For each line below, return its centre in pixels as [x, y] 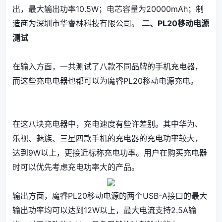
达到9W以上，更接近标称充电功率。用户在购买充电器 [110, 153]
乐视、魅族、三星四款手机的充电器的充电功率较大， [108, 138]
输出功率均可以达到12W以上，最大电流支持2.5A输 [104, 210]
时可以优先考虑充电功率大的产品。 [76, 167]
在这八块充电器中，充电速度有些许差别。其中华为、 [108, 124]
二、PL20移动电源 [175, 23]
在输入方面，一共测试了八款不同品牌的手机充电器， [108, 66]
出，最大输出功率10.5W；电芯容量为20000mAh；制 [108, 9]
